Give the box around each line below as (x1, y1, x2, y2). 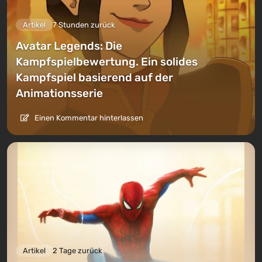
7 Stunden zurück (53, 20, 115, 30)
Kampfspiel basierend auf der (16, 71, 173, 85)
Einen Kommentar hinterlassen (33, 113, 143, 123)
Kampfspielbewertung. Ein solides (16, 55, 198, 69)
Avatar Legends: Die (16, 39, 122, 53)
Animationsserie (16, 87, 103, 101)
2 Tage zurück (53, 246, 102, 255)
